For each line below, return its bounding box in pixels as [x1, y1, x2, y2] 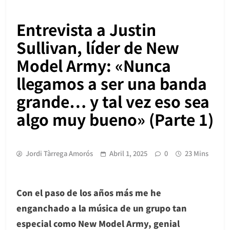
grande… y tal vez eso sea [16, 89, 209, 112]
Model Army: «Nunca [16, 53, 171, 76]
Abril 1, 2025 [109, 148, 147, 158]
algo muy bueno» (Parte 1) [16, 107, 214, 130]
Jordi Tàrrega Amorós [26, 148, 93, 158]
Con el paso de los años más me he [16, 186, 161, 199]
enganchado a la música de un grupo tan [16, 201, 187, 214]
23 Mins [185, 148, 208, 158]
